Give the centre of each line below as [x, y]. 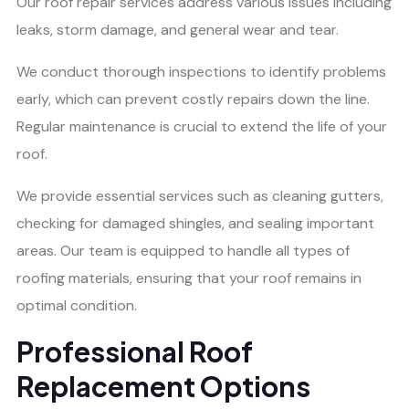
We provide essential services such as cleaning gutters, [200, 196]
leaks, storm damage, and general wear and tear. [178, 30]
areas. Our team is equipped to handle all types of [183, 251]
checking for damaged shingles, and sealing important [195, 224]
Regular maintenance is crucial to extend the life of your [202, 127]
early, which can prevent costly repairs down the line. [193, 100]
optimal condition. [77, 306]
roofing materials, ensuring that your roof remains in [189, 278]
